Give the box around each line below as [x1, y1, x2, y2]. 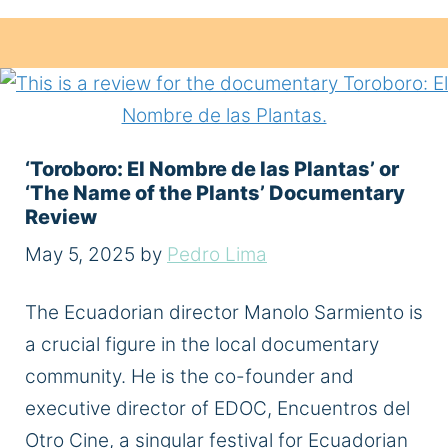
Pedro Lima [167, 243, 267, 267]
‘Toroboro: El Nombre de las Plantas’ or [25, 156, 399, 181]
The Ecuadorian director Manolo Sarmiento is [25, 300, 423, 324]
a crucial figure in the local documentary [25, 332, 379, 356]
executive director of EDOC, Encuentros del [25, 396, 410, 420]
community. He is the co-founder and [25, 364, 354, 388]
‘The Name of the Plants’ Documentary [25, 180, 405, 205]
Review [25, 204, 97, 229]
